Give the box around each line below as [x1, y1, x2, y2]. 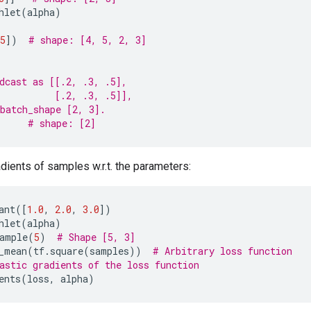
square [50, 244, 83, 258]
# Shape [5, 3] [57, 230, 135, 244]
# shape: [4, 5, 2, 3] [28, 33, 146, 47]
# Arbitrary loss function [153, 244, 292, 258]
